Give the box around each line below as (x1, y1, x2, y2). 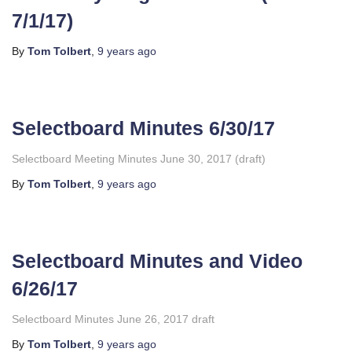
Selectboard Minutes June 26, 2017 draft (12, 313, 214, 325)
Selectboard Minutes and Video (12, 250, 302, 272)
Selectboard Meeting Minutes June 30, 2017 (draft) (12, 152, 266, 165)
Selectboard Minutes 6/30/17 (12, 117, 275, 139)
